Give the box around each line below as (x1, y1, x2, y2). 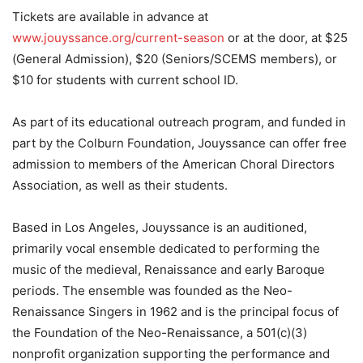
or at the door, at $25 (224, 30, 348, 46)
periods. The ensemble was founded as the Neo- (12, 283, 293, 299)
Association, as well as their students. (12, 177, 228, 194)
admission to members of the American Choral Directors (12, 156, 335, 173)
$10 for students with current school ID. (12, 72, 238, 88)
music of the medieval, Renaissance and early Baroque (12, 262, 325, 278)
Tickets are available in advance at (12, 9, 208, 25)
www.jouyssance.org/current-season (12, 30, 224, 46)
